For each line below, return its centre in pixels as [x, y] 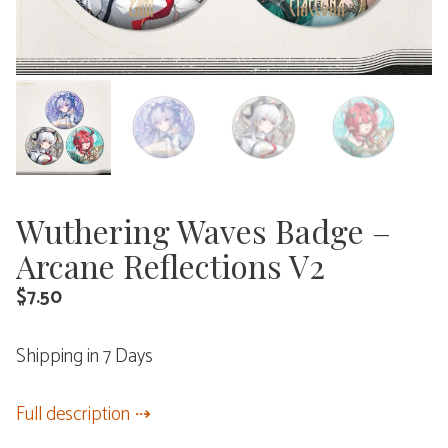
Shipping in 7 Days [84, 356]
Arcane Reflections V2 [170, 265]
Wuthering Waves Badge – [203, 230]
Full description [73, 414]
